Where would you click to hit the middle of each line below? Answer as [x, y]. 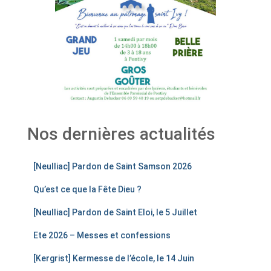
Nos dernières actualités [121, 134]
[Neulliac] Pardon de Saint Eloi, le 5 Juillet [115, 212]
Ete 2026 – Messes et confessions [102, 235]
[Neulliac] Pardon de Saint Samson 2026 [113, 166]
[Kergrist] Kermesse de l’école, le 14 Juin [114, 258]
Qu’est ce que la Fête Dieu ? [87, 189]
